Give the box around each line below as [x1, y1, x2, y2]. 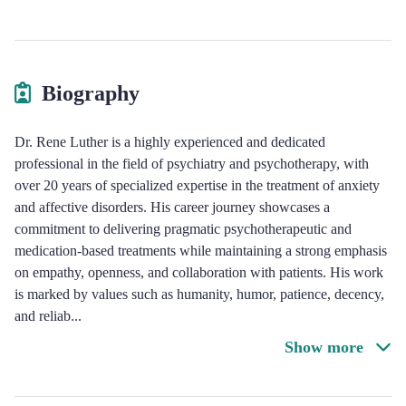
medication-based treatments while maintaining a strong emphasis [14, 243, 387, 258]
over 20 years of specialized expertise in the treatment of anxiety [14, 178, 380, 193]
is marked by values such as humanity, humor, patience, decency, [14, 286, 384, 302]
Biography [42, 82, 140, 105]
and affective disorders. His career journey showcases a [14, 199, 330, 215]
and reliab [14, 308, 71, 324]
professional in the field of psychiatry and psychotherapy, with [14, 156, 369, 171]
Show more [285, 338, 368, 356]
